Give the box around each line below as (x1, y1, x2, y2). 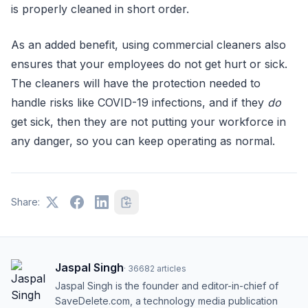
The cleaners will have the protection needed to (11, 76, 261, 90)
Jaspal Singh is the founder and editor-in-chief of (55, 280, 278, 291)
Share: (11, 196, 40, 208)
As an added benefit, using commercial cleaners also (11, 38, 286, 52)
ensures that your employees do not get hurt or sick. (11, 57, 287, 71)
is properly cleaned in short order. (11, 2, 189, 16)
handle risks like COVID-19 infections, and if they (11, 96, 267, 109)
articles (157, 263, 186, 274)
